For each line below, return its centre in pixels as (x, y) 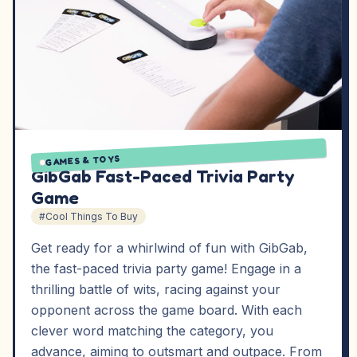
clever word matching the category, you (152, 331)
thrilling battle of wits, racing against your (156, 289)
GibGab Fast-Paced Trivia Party (163, 176)
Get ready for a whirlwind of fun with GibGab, (169, 248)
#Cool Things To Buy (88, 216)
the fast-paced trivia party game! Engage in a (166, 269)
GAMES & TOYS (83, 160)
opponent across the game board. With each (167, 310)
